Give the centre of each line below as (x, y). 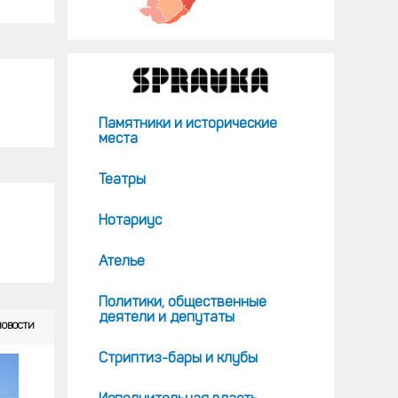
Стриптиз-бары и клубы (178, 359)
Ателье (122, 262)
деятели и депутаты (167, 318)
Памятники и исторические (188, 124)
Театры (122, 180)
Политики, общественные (183, 303)
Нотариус (130, 221)
